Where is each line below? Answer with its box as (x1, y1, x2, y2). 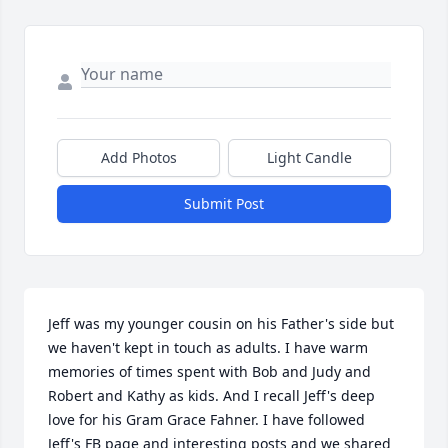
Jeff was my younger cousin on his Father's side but (48, 314, 394, 334)
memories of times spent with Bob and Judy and (48, 362, 371, 382)
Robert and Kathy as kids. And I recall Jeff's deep (48, 386, 375, 406)
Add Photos (100, 148, 177, 168)
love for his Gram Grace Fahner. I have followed (48, 410, 365, 430)
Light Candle (267, 148, 352, 168)
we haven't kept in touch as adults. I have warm (48, 338, 368, 358)
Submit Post (184, 194, 264, 214)
